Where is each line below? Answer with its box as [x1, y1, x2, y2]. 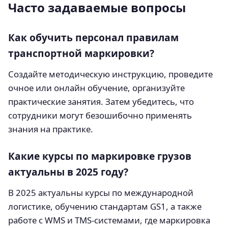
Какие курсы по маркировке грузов [8, 149, 191, 163]
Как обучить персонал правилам [8, 31, 179, 45]
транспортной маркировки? [8, 46, 154, 61]
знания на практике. [8, 123, 93, 135]
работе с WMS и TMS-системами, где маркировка [8, 214, 210, 226]
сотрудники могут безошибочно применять [8, 109, 192, 122]
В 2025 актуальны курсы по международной [8, 187, 193, 199]
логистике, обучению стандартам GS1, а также [8, 201, 202, 213]
